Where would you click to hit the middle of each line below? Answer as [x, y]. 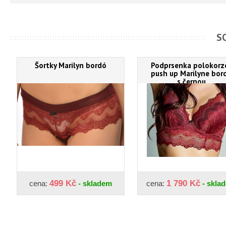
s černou [191, 81]
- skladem [94, 183]
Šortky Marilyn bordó [71, 65]
